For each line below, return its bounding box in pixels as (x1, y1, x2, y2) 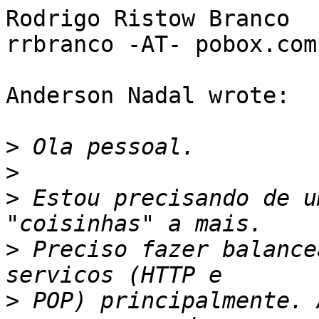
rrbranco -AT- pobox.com (6, 31, 317, 58)
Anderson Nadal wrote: (6, 83, 290, 109)
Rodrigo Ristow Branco (6, 6, 290, 32)
